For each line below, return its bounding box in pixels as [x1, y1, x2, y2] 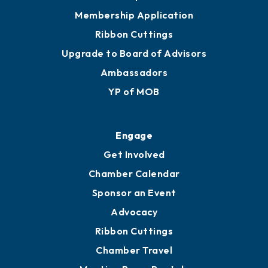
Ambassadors [100, 66, 168, 79]
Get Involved [103, 148, 165, 161]
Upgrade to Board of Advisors [62, 47, 206, 60]
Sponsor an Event [92, 187, 176, 199]
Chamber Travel [96, 244, 172, 257]
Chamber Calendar [88, 167, 180, 180]
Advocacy [111, 206, 157, 218]
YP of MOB [108, 86, 160, 98]
